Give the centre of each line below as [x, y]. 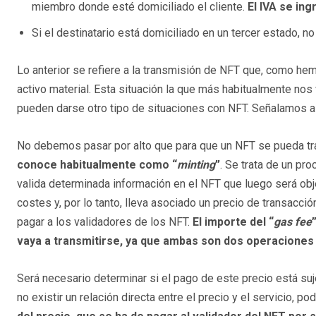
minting [196, 164]
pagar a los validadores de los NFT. [105, 221]
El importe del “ [233, 221]
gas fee [293, 221]
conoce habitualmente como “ [97, 164]
